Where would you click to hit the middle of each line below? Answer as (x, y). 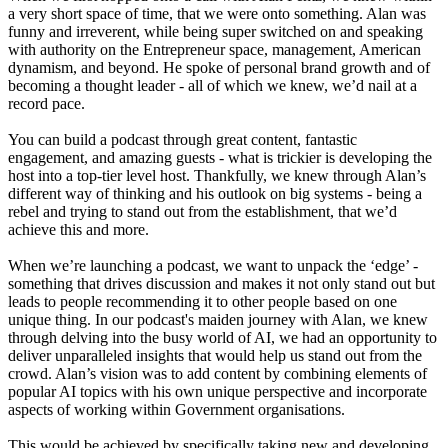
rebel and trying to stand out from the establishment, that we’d (202, 212)
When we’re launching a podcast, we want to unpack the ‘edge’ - (213, 266)
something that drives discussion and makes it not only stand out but (221, 284)
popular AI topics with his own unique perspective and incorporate (217, 392)
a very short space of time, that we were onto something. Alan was (217, 14)
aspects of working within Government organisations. (176, 410)
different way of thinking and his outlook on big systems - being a (215, 194)
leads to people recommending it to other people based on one (202, 302)
